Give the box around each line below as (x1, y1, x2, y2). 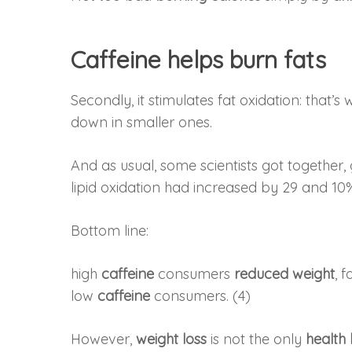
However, (71, 329, 137, 348)
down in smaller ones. (71, 112, 213, 131)
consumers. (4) (150, 286, 251, 305)
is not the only (207, 329, 306, 348)
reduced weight (234, 264, 335, 283)
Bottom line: (71, 221, 149, 240)
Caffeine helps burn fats (71, 44, 327, 75)
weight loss (136, 329, 207, 348)
